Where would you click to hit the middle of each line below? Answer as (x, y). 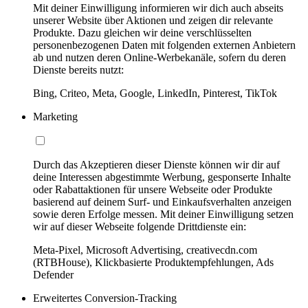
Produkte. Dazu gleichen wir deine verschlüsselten (142, 32)
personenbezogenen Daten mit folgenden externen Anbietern (164, 45)
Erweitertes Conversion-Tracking (105, 298)
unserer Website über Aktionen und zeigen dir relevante (153, 20)
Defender (53, 274)
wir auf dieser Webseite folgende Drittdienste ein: (140, 226)
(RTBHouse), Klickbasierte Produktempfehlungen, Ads (153, 262)
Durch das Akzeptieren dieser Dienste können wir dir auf (156, 164)
